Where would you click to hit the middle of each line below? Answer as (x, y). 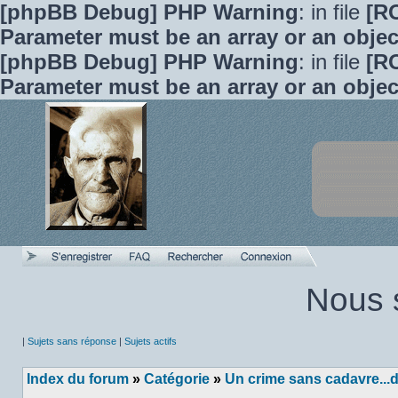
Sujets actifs (151, 341)
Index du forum (78, 379)
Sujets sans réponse (72, 341)
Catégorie (177, 379)
